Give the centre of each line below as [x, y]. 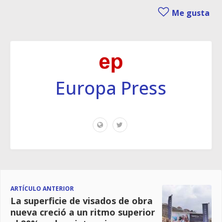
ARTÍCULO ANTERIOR [42, 188]
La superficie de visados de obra [82, 200]
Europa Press [111, 88]
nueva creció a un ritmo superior [83, 212]
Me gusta [190, 13]
